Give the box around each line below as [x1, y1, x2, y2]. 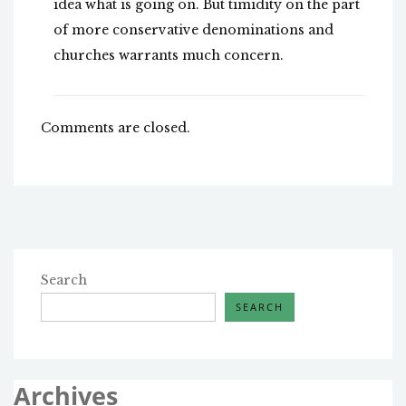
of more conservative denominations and [53, 22, 333, 39]
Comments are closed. [41, 120, 190, 137]
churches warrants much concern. [53, 47, 284, 64]
